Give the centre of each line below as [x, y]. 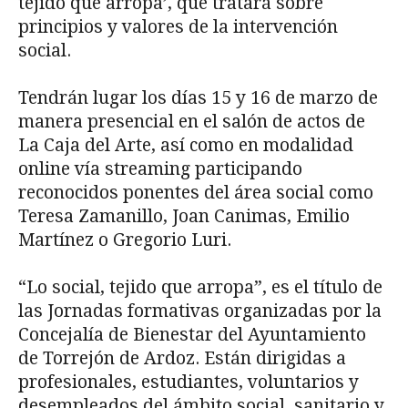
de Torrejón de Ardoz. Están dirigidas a [182, 359]
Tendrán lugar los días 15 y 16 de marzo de [198, 98]
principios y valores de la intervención [178, 27]
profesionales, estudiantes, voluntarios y [189, 382]
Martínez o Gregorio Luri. [125, 240]
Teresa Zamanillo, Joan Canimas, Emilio [184, 217]
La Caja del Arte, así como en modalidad [186, 146]
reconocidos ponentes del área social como [196, 193]
